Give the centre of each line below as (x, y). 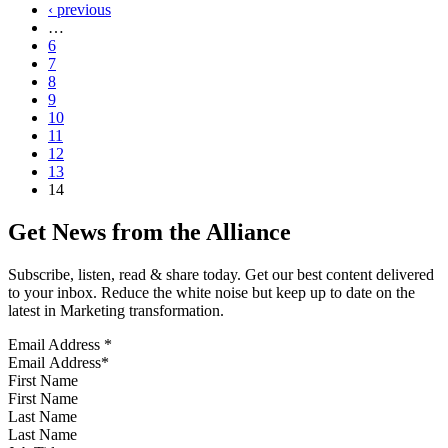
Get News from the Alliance (149, 232)
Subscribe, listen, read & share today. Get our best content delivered (221, 275)
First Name (43, 381)
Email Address (56, 345)
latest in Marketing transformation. (116, 311)
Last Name (42, 417)
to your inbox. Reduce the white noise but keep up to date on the (211, 293)
